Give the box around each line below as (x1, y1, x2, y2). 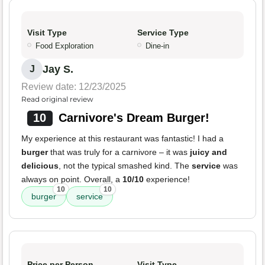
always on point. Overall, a (21, 174, 122, 185)
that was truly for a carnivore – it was (48, 147, 190, 157)
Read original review (21, 95, 93, 104)
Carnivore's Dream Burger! (58, 111, 209, 125)
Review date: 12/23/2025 (21, 82, 126, 92)
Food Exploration (35, 41, 93, 51)
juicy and (190, 147, 227, 157)
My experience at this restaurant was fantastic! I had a (21, 134, 224, 144)
